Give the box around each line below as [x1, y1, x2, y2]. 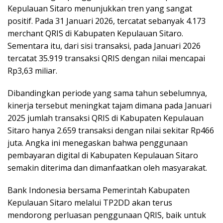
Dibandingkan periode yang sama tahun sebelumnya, [7, 87, 207, 99]
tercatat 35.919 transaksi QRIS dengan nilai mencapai [7, 52, 205, 64]
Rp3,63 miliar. [7, 65, 57, 76]
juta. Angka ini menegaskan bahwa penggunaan [7, 137, 188, 148]
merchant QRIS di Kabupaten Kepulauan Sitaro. [7, 27, 183, 39]
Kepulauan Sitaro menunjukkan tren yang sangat [7, 2, 192, 14]
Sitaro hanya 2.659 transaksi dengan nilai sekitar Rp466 [7, 124, 214, 136]
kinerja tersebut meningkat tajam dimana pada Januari [7, 100, 212, 111]
